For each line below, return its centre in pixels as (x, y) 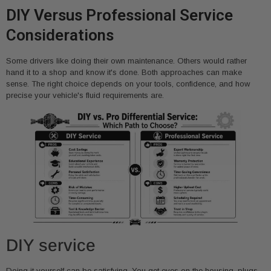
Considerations (60, 35)
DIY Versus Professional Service (119, 15)
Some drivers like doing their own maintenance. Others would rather (126, 61)
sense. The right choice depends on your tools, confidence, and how (128, 84)
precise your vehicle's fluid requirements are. (85, 96)
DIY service (51, 246)
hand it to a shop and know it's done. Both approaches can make (124, 73)
